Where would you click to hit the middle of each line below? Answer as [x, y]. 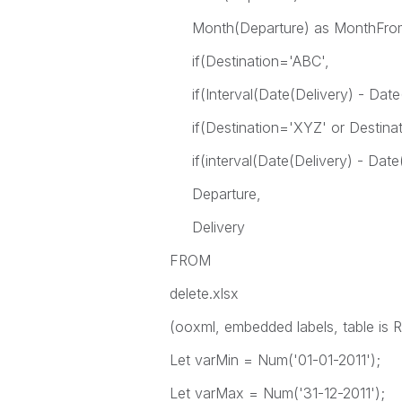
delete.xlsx [204, 293]
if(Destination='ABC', [249, 61]
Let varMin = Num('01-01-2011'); [275, 360]
